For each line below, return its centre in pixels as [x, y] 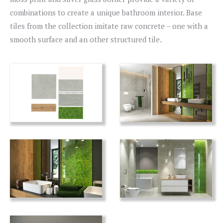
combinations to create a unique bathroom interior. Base [106, 12]
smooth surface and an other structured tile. [86, 39]
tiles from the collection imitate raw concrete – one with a [109, 26]
